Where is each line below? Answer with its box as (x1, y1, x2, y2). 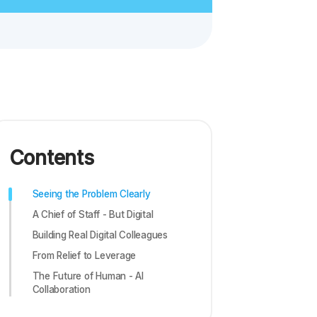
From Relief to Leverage (32, 249, 137, 261)
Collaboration (32, 283, 91, 295)
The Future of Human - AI (32, 270, 144, 282)
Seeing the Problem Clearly (32, 188, 151, 200)
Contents (8, 145, 94, 170)
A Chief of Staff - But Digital (32, 208, 154, 220)
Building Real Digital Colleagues (32, 229, 168, 241)
